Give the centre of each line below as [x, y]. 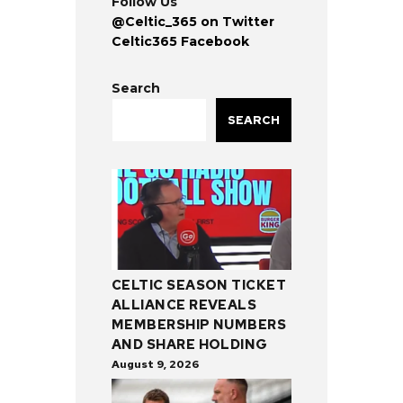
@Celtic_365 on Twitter [193, 22]
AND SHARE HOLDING [190, 345]
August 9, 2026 [155, 365]
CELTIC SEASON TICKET [199, 286]
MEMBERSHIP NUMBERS [199, 325]
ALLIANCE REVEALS [184, 305]
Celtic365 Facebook [180, 42]
